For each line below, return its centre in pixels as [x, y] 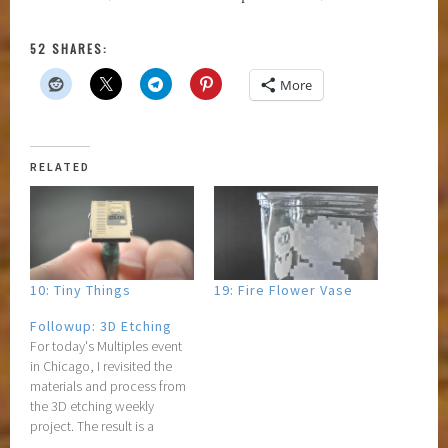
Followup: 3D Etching [101, 325]
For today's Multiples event [106, 345]
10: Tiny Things [81, 289]
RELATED [60, 167]
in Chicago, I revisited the [101, 365]
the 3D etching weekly [92, 405]
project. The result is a [92, 425]
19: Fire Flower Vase [283, 289]
